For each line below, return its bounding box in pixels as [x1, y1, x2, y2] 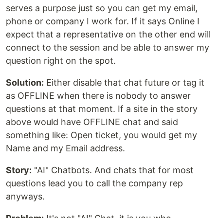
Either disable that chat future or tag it [44, 77, 204, 88]
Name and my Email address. [6, 143, 125, 154]
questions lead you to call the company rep [6, 178, 183, 189]
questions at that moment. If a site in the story [6, 104, 198, 114]
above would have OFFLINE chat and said [6, 117, 178, 127]
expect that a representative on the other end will [6, 29, 211, 40]
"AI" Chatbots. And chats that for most [32, 165, 194, 176]
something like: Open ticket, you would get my [6, 130, 197, 141]
